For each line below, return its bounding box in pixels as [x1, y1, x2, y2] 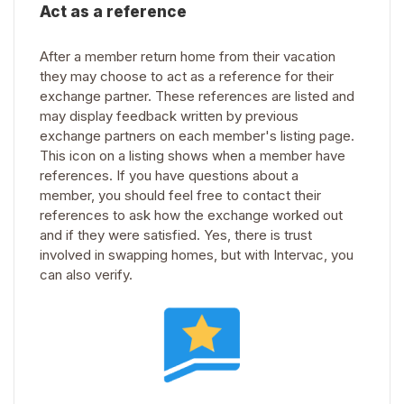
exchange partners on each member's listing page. [40, 127, 354, 145]
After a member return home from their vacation [40, 48, 335, 66]
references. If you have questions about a [40, 167, 298, 185]
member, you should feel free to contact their [40, 187, 321, 205]
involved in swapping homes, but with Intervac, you [40, 246, 353, 264]
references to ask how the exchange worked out [40, 207, 343, 225]
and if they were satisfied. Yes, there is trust [40, 226, 312, 244]
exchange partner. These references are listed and [40, 87, 354, 106]
